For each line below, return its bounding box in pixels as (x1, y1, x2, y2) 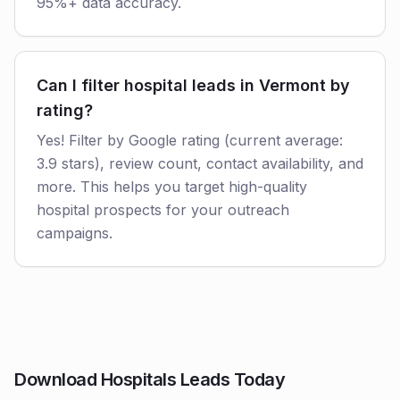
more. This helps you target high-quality (37, 178, 307, 196)
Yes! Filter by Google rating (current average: (37, 131, 343, 149)
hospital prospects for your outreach (37, 201, 289, 219)
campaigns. (37, 224, 112, 242)
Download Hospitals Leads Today (14, 369, 285, 390)
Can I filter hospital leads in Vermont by (37, 76, 350, 95)
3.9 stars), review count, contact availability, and (37, 154, 363, 172)
